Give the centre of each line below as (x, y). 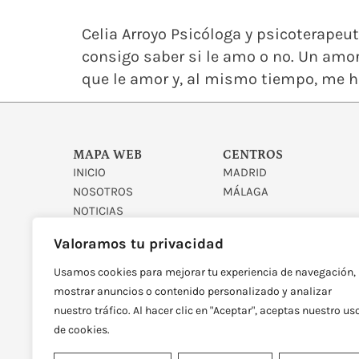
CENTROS (253, 155)
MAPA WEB (107, 155)
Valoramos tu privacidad (139, 244)
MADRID (245, 173)
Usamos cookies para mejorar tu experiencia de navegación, (205, 272)
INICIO (89, 173)
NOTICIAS (98, 211)
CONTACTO (101, 230)
